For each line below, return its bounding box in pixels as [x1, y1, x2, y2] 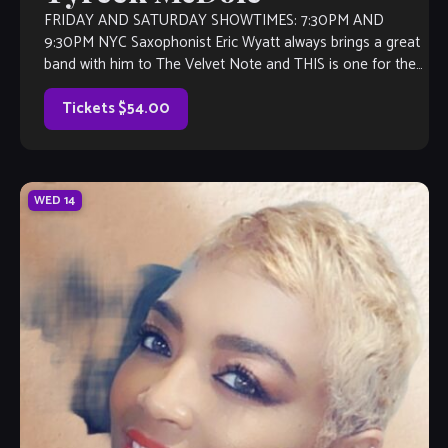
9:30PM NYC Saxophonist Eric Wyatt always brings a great [43, 30, 420, 56]
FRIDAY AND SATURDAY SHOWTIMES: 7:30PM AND [43, 8, 384, 34]
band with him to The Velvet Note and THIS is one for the [43, 52, 416, 78]
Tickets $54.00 [61, 96, 170, 122]
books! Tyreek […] [43, 74, 156, 100]
